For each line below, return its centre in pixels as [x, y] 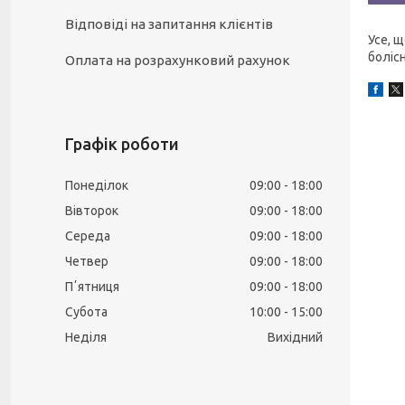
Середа [88, 236]
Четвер [87, 261]
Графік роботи [122, 144]
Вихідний [295, 337]
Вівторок [92, 211]
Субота [86, 312]
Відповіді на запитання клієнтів [169, 24]
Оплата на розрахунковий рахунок [178, 60]
